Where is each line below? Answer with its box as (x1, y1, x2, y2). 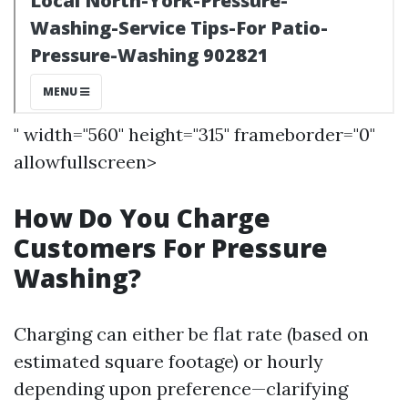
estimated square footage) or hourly (14, 350, 323, 372)
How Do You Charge (14, 200, 270, 235)
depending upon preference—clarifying (14, 377, 348, 400)
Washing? (14, 260, 141, 295)
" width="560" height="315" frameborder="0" (14, 123, 375, 146)
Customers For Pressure (14, 230, 328, 265)
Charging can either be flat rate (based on (14, 322, 369, 345)
